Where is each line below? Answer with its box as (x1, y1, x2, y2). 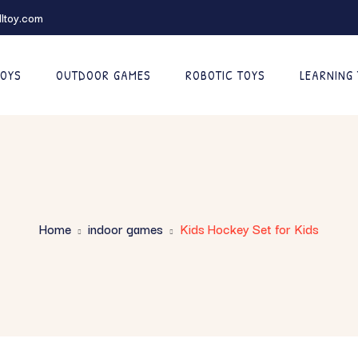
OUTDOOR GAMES (56, 66, 151, 84)
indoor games (88, 219, 163, 238)
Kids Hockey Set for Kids (180, 219, 319, 238)
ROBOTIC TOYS (185, 66, 265, 84)
